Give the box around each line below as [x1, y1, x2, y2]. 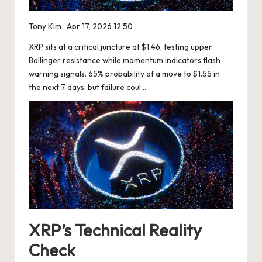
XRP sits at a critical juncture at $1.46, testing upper [29, 42, 212, 53]
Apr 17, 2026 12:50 [67, 21, 133, 32]
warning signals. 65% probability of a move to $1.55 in [29, 68, 220, 80]
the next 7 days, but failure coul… [29, 82, 146, 93]
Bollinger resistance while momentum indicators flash [29, 55, 220, 66]
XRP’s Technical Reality [29, 219, 202, 240]
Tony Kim [29, 21, 61, 32]
